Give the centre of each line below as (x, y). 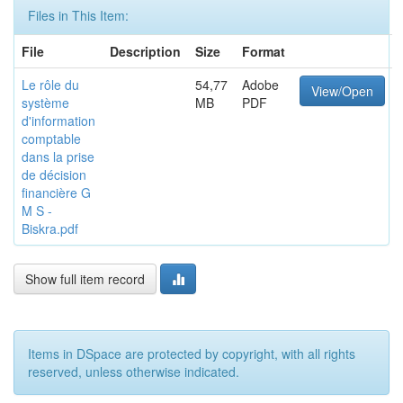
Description (145, 51)
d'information (58, 121)
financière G (56, 193)
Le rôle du (50, 85)
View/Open (342, 91)
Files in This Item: (78, 15)
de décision (54, 175)
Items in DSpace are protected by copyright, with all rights (192, 354)
